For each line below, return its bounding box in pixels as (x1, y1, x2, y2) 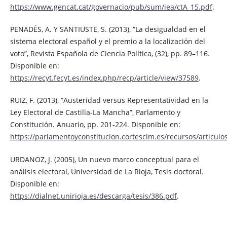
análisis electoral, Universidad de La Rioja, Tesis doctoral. (10, 166, 204, 176)
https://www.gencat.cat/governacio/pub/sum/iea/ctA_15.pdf (10, 2, 212, 12)
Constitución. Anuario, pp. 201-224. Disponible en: (10, 120, 180, 130)
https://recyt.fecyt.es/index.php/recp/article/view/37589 (10, 73, 199, 83)
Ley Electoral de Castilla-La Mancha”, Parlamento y (10, 107, 180, 118)
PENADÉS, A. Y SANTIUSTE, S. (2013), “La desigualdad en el (10, 24, 206, 34)
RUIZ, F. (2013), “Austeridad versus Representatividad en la (10, 95, 208, 105)
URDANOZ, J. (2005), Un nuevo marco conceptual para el (10, 154, 199, 164)
